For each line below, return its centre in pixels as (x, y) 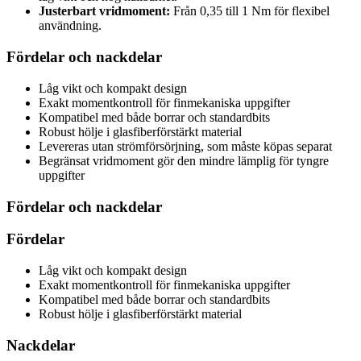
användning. (70, 26)
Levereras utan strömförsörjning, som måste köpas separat (185, 146)
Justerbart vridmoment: (104, 11)
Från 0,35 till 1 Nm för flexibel (250, 11)
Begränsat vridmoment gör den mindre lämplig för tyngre (184, 160)
